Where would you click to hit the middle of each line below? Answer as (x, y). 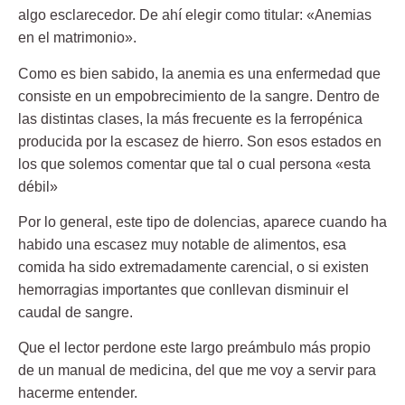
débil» (38, 186)
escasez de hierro (183, 141)
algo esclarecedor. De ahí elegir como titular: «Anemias (195, 15)
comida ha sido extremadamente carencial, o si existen (193, 268)
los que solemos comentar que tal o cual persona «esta (194, 164)
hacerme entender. (78, 393)
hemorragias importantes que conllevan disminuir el (184, 290)
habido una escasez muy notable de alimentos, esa (182, 245)
